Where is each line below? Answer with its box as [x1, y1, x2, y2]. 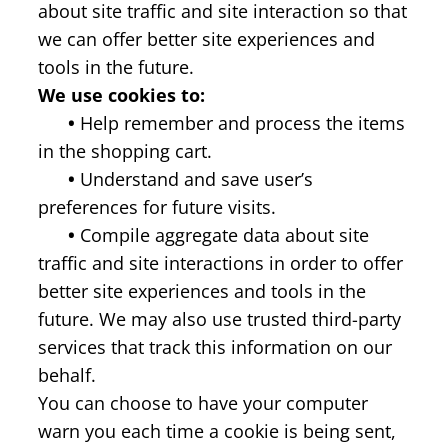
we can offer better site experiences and [38, 26, 375, 51]
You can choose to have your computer [38, 390, 368, 415]
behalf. [38, 362, 96, 387]
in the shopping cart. [38, 138, 212, 163]
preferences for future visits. [38, 194, 276, 219]
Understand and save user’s [75, 166, 313, 191]
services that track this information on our [38, 334, 392, 359]
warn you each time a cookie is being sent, [38, 418, 396, 443]
